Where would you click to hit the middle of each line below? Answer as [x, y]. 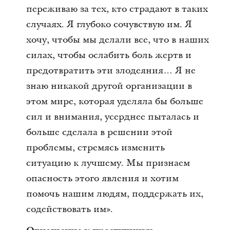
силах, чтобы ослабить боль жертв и [109, 55]
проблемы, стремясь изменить [95, 148]
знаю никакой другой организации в [109, 86]
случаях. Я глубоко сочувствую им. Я [109, 24]
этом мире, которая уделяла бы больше [114, 101]
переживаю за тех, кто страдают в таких [117, 9]
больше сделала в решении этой [99, 132]
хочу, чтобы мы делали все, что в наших [117, 40]
